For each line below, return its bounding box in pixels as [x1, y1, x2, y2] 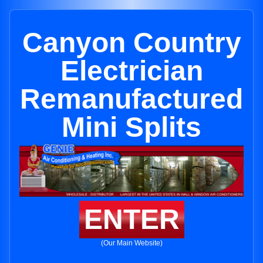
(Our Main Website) [100, 239, 163, 248]
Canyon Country [22, 27, 241, 58]
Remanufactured [20, 83, 243, 114]
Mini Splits [62, 112, 201, 143]
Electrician [60, 55, 203, 86]
